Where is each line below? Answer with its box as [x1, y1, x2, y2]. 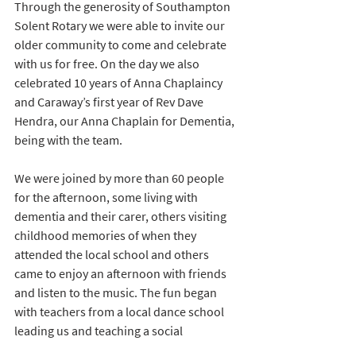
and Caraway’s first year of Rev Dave [14, 94, 206, 110]
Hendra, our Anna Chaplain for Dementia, [14, 113, 237, 130]
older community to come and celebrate [14, 37, 229, 53]
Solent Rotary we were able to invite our [14, 17, 227, 34]
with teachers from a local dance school [14, 304, 226, 320]
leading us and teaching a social [14, 323, 185, 339]
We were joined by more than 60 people [14, 170, 226, 187]
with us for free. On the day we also [14, 56, 202, 72]
